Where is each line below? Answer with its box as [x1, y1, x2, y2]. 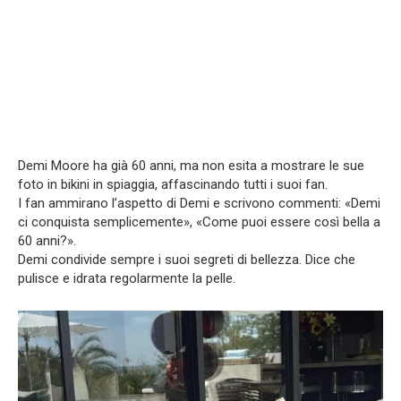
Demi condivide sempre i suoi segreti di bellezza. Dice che [18, 251, 355, 268]
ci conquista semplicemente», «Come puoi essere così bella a [18, 213, 380, 230]
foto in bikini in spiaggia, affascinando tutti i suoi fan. [18, 175, 328, 192]
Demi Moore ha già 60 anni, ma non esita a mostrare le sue [18, 157, 364, 174]
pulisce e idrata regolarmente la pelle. [18, 269, 235, 286]
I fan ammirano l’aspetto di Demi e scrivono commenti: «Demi [18, 194, 380, 211]
